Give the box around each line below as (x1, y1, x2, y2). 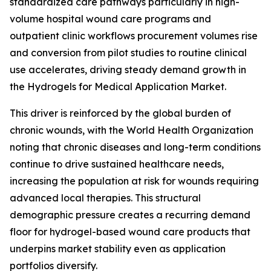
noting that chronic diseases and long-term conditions (10, 140, 261, 153)
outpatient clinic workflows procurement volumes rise (10, 29, 258, 42)
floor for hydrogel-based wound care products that (10, 225, 250, 238)
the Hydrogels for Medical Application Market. (10, 80, 226, 93)
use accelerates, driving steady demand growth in (10, 63, 246, 76)
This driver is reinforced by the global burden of (10, 106, 231, 119)
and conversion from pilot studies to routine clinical (10, 46, 247, 59)
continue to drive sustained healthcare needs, (10, 157, 224, 170)
